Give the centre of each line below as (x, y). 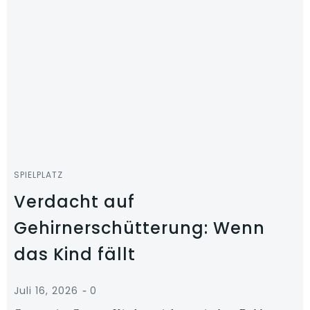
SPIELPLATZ (38, 175)
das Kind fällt (75, 254)
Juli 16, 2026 (46, 291)
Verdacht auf (74, 202)
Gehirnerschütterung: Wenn (139, 228)
